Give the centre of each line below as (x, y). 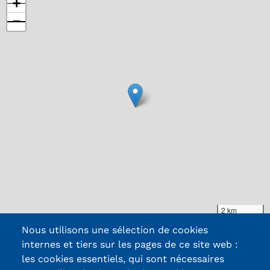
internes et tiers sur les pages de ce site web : (130, 245)
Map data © (88, 223)
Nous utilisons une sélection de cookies (115, 230)
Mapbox (254, 223)
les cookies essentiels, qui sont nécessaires (123, 259)
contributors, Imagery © (201, 223)
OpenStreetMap (135, 223)
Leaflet (52, 223)
